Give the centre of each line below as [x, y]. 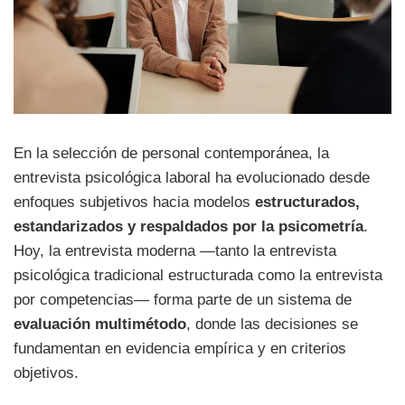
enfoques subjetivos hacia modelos [134, 202]
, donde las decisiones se [272, 324]
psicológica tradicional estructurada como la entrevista [198, 275]
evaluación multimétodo [100, 324]
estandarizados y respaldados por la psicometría [188, 226]
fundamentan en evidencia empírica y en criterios [180, 348]
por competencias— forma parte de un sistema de [183, 299]
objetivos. [46, 372]
